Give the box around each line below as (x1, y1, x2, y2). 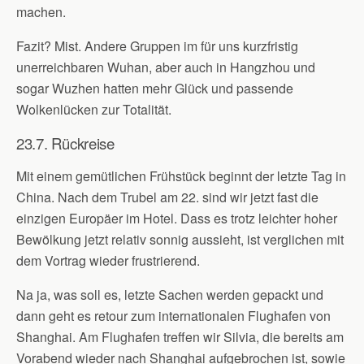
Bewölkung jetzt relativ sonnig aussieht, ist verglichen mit (16, 230, 344, 249)
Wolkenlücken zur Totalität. (16, 100, 171, 119)
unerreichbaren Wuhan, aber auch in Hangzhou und (16, 58, 315, 76)
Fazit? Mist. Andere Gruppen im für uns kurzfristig (16, 37, 298, 55)
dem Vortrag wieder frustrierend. (16, 251, 200, 270)
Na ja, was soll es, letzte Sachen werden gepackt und (16, 285, 323, 304)
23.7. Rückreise (16, 132, 115, 154)
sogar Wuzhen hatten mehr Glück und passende (16, 79, 293, 97)
